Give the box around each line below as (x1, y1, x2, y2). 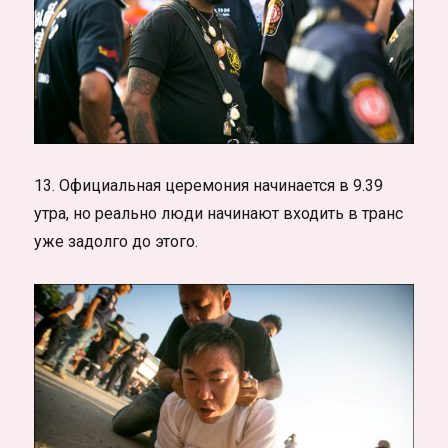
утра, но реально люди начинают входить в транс (34, 203, 404, 223)
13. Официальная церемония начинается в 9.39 (34, 175, 384, 195)
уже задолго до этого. (34, 231, 199, 251)
